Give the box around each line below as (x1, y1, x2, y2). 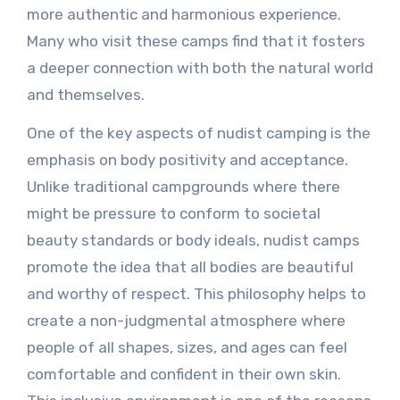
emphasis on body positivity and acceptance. (26, 151, 348, 169)
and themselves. (26, 86, 145, 104)
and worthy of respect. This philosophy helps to (26, 285, 366, 303)
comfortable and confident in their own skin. (26, 365, 341, 383)
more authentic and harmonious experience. (26, 5, 341, 23)
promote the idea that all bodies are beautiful (26, 258, 354, 276)
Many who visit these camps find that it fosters (26, 32, 365, 50)
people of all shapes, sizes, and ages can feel (26, 338, 347, 356)
